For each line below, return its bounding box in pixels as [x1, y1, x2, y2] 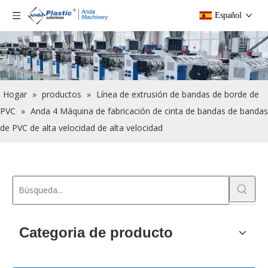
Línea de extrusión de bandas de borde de [96, 88, 259, 100]
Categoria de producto [19, 224, 173, 240]
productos [42, 88, 81, 100]
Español [215, 11, 242, 20]
